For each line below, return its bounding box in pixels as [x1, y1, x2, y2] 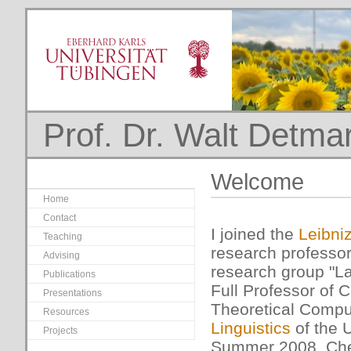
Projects [43, 325, 78, 336]
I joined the [211, 225, 299, 243]
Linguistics [211, 319, 291, 337]
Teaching [43, 231, 82, 242]
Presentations [43, 288, 102, 299]
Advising [43, 250, 80, 261]
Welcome [211, 169, 304, 194]
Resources [43, 306, 89, 317]
